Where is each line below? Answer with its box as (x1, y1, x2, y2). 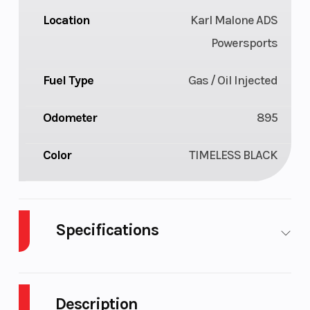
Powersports (211, 35, 278, 51)
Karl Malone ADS (190, 12, 278, 28)
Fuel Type (42, 73, 93, 89)
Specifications (55, 220, 158, 240)
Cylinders (181, 259, 234, 275)
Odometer (42, 110, 97, 126)
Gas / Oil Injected (188, 73, 278, 89)
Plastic (107, 259, 144, 275)
